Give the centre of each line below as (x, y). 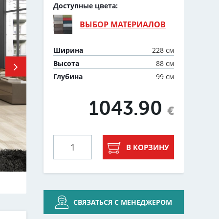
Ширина (68, 50)
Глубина (68, 77)
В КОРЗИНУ (148, 147)
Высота (66, 64)
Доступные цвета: (86, 6)
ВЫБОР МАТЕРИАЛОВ (123, 24)
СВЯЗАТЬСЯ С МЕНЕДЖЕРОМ (123, 202)
